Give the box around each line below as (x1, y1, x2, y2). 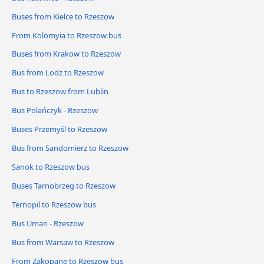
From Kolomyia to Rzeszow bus (12, 29, 121, 41)
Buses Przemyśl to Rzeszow (12, 124, 107, 135)
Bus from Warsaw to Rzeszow (12, 237, 114, 248)
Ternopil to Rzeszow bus (12, 199, 96, 210)
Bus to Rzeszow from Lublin (12, 86, 108, 97)
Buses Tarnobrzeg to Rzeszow (12, 180, 115, 192)
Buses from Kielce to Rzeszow (12, 11, 114, 22)
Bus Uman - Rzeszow (12, 218, 84, 229)
